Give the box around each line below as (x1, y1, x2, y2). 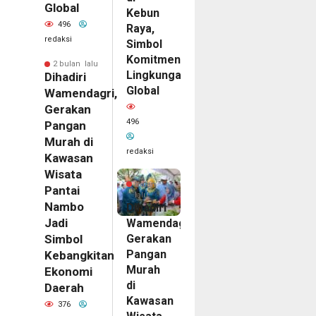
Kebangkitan (44, 248, 114, 263)
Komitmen (126, 52, 181, 66)
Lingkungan (126, 68, 188, 82)
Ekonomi (44, 265, 92, 279)
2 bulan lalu (52, 59, 98, 69)
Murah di (44, 135, 93, 150)
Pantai (44, 183, 80, 198)
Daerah (44, 281, 84, 296)
